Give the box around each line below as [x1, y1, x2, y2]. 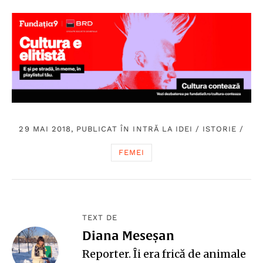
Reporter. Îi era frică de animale [82, 247, 246, 261]
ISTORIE [203, 124, 237, 134]
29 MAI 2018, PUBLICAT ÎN [19, 124, 133, 134]
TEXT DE [82, 213, 118, 222]
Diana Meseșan [82, 228, 174, 243]
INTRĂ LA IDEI [133, 124, 193, 134]
